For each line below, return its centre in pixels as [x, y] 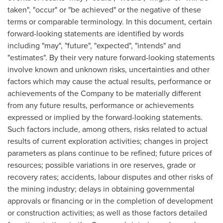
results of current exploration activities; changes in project [108, 141]
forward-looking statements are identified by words [96, 33]
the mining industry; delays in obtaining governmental [101, 189]
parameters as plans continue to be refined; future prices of [110, 153]
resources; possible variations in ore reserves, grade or [102, 165]
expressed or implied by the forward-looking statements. [105, 117]
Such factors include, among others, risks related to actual [108, 129]
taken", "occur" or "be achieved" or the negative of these [104, 9]
